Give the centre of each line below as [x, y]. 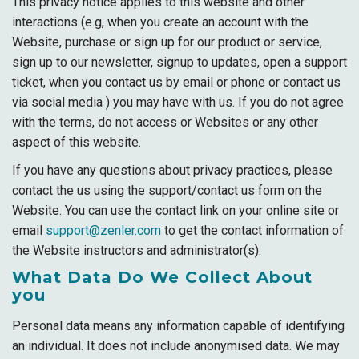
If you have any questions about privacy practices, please [172, 170]
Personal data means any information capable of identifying [178, 326]
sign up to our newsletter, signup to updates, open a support [179, 62]
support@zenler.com [103, 230]
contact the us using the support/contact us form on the [167, 190]
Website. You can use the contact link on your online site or [175, 210]
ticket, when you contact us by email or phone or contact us [176, 82]
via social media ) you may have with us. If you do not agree [178, 102]
